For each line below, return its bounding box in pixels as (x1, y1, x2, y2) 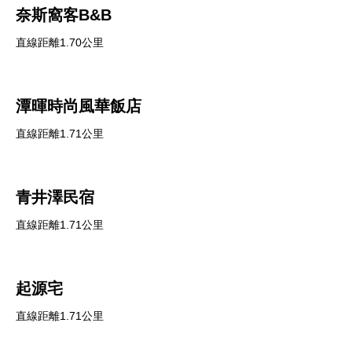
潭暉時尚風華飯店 (16, 97, 141, 115)
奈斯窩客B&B (16, 6, 112, 24)
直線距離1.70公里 (16, 36, 104, 49)
